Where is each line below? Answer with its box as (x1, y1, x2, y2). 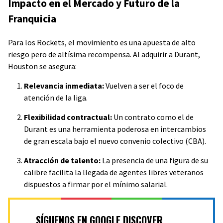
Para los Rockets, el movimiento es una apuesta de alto (8, 37, 196, 47)
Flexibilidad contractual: (24, 111, 112, 122)
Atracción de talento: (24, 155, 101, 165)
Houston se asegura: (8, 61, 77, 71)
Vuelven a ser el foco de (104, 80, 184, 91)
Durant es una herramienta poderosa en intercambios (24, 123, 206, 134)
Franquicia (8, 11, 56, 25)
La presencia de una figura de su (101, 155, 208, 165)
